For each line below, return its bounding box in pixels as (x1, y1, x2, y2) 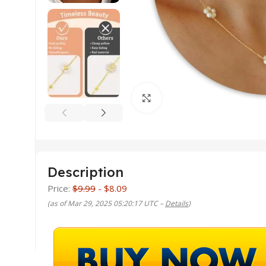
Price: (47, 182, 72, 194)
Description (47, 164, 123, 180)
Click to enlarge (161, 92, 226, 103)
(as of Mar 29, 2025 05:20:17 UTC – (47, 198, 165, 208)
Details (165, 198, 188, 208)
